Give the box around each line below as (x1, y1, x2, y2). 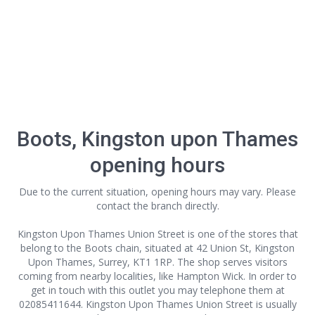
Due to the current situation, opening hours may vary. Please (19, 185, 296, 198)
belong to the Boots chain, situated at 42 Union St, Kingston (20, 241, 295, 255)
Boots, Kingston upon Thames (17, 127, 298, 151)
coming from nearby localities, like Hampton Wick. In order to (18, 269, 297, 283)
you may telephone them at (155, 283, 285, 297)
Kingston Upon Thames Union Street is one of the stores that (17, 227, 298, 240)
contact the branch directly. (96, 199, 219, 212)
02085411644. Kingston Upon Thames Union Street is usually (18, 297, 297, 311)
